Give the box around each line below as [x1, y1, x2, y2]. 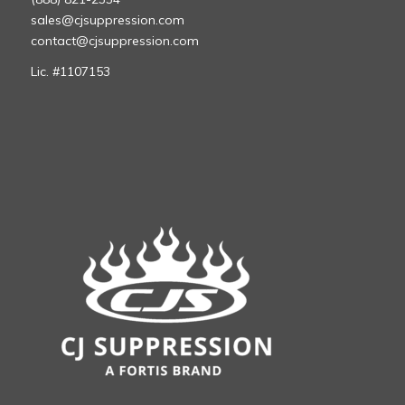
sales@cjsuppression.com [30, 11, 184, 28]
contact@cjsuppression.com [30, 32, 199, 49]
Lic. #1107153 [30, 63, 110, 80]
